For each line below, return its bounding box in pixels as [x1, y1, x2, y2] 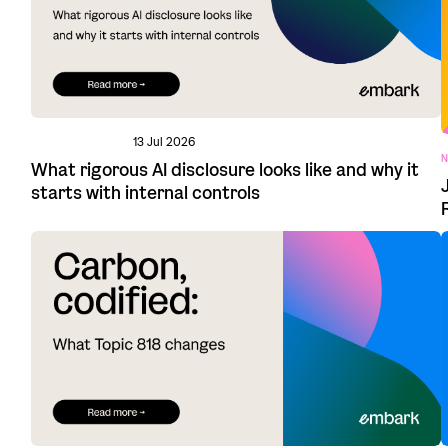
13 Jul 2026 [132, 134, 195, 150]
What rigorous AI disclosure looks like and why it [30, 159, 419, 182]
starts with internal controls [30, 182, 260, 205]
